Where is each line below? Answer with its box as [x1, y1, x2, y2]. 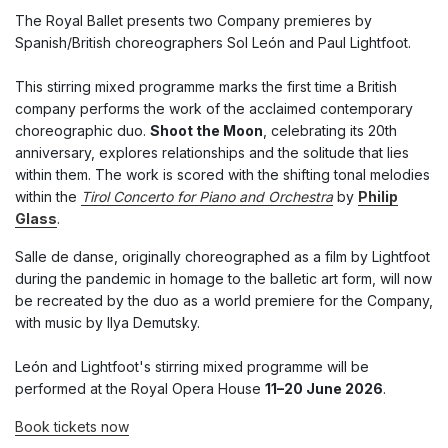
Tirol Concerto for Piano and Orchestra [81, 188, 333, 206]
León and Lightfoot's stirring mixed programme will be [15, 358, 369, 376]
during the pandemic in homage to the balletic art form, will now [15, 270, 432, 288]
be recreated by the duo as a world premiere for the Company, [15, 292, 433, 310]
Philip [358, 188, 398, 206]
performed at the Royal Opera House [15, 380, 265, 398]
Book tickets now [15, 418, 129, 436]
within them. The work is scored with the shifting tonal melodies [15, 166, 430, 184]
